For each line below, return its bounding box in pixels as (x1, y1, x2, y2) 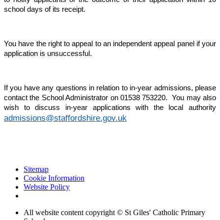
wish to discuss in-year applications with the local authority (4, 104, 216, 112)
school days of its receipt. (4, 5, 85, 14)
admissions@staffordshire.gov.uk (4, 113, 127, 123)
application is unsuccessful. (4, 50, 92, 58)
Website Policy (24, 183, 70, 192)
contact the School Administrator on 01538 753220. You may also (4, 94, 216, 102)
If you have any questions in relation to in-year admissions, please (4, 84, 216, 92)
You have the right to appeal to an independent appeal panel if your (4, 40, 216, 48)
